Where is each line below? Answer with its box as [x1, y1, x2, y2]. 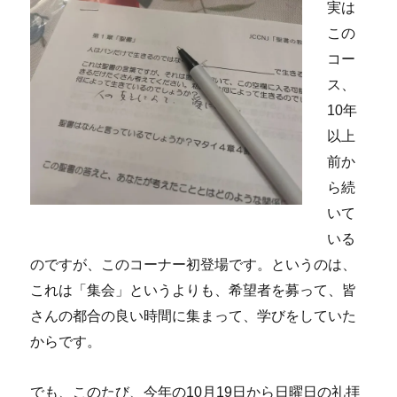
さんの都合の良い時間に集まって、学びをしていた [30, 308, 357, 324]
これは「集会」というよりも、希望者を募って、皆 [30, 283, 357, 299]
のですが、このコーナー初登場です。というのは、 [30, 257, 357, 273]
